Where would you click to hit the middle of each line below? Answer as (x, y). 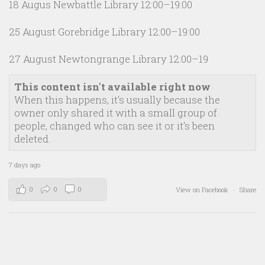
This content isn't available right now (112, 87)
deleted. (33, 139)
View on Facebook (203, 190)
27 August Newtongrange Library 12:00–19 (109, 59)
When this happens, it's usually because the (117, 100)
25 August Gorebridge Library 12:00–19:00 (104, 32)
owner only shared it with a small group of (116, 113)
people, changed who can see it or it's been (114, 126)
